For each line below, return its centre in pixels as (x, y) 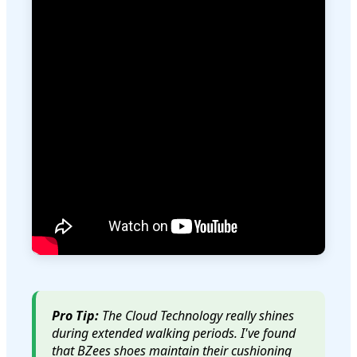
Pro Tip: (75, 316)
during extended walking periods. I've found (174, 333)
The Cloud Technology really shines (196, 316)
